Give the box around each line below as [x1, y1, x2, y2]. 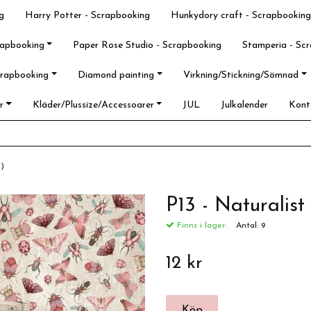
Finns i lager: [174, 221, 226, 230]
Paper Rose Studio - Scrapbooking [73, 40, 222, 51]
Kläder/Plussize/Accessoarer [32, 100, 154, 110]
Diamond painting [78, 70, 155, 81]
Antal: [236, 221, 261, 230]
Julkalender [221, 100, 269, 110]
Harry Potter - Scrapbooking [25, 10, 150, 21]
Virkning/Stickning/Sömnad [183, 70, 299, 81]
